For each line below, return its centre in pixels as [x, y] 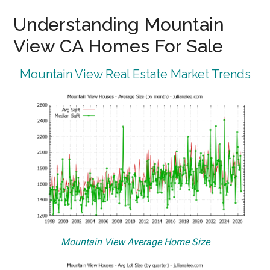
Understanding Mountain [119, 25]
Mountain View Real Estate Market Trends [135, 74]
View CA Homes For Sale [118, 46]
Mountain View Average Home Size [135, 242]
